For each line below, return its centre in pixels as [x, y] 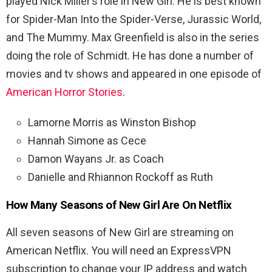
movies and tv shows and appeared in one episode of [134, 73]
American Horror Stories [64, 92]
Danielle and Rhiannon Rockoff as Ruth [121, 177]
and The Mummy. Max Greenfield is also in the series [133, 37]
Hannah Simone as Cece [87, 140]
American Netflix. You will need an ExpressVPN [119, 250]
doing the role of [46, 55]
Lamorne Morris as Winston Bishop [112, 122]
